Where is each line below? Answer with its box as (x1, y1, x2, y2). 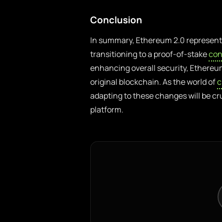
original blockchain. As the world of (90, 76, 217, 87)
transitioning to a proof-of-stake (90, 49, 209, 59)
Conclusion (90, 13, 142, 26)
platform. (90, 104, 123, 115)
